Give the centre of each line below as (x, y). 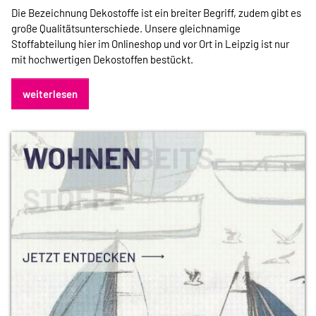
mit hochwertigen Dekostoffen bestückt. (102, 59)
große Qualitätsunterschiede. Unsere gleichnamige (126, 28)
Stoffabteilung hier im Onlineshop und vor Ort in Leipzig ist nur (150, 43)
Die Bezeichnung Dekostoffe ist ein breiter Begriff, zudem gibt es (156, 12)
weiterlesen (50, 93)
